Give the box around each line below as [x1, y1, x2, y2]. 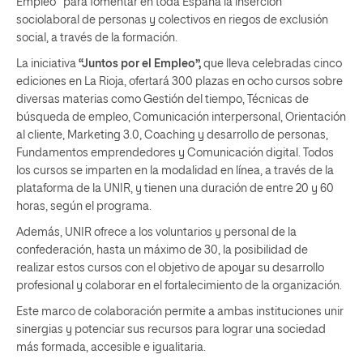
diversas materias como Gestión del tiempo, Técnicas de [16, 93, 309, 105]
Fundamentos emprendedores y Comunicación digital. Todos [16, 147, 334, 159]
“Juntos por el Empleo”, [79, 58, 201, 70]
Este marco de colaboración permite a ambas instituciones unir [16, 305, 344, 318]
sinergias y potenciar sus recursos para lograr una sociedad [16, 323, 326, 335]
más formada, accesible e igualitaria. [16, 341, 206, 353]
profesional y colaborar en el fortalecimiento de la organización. [16, 280, 342, 292]
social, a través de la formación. [16, 32, 177, 44]
